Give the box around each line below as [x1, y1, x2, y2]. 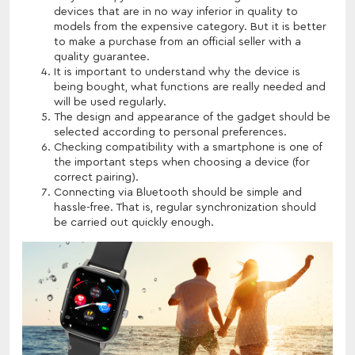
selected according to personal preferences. [54, 126, 287, 138]
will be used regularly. [54, 96, 166, 108]
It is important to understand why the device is [54, 66, 300, 78]
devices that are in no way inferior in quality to [54, 6, 298, 17]
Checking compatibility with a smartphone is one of [54, 141, 323, 153]
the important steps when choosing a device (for [54, 156, 310, 168]
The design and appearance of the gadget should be [54, 111, 330, 123]
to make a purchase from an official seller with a [54, 36, 301, 48]
